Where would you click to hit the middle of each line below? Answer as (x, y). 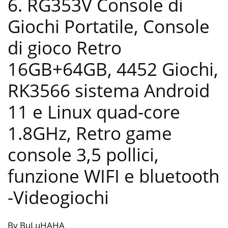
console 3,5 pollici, (83, 154)
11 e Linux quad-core (94, 111)
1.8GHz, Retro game (90, 133)
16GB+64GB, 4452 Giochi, (113, 69)
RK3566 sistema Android (109, 90)
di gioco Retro (65, 47)
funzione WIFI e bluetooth (113, 176)
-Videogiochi (58, 197)
